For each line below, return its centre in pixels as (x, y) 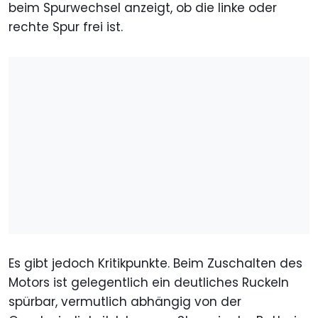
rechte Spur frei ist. (67, 27)
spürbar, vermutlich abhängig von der (125, 302)
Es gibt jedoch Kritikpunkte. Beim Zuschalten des (155, 264)
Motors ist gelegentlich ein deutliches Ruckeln (149, 283)
